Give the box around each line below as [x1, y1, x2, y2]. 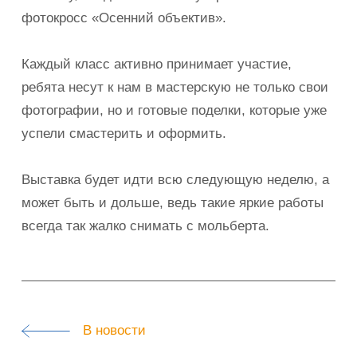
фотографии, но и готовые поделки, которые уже [22, 101, 328, 118]
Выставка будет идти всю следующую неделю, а [22, 171, 330, 187]
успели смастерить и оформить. [22, 124, 227, 141]
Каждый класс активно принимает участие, [22, 55, 292, 72]
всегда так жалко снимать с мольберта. [22, 217, 270, 233]
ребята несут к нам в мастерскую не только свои [22, 78, 329, 95]
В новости [71, 322, 147, 339]
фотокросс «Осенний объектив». [22, 9, 227, 25]
